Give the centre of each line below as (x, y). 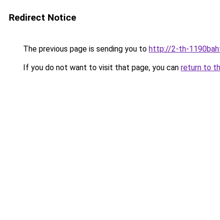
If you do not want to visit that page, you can (101, 68)
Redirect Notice (42, 17)
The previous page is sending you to (85, 49)
